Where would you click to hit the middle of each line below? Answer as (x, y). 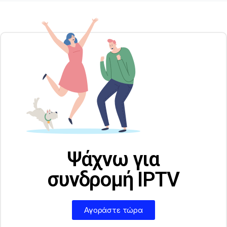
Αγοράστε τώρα (113, 210)
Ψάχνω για (113, 159)
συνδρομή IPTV (113, 179)
